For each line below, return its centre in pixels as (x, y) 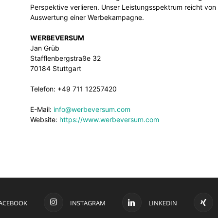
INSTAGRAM (88, 203)
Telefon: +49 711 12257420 (73, 89)
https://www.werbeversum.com (109, 119)
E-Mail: (42, 109)
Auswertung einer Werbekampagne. (87, 17)
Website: (45, 119)
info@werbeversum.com (92, 109)
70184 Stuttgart (56, 68)
